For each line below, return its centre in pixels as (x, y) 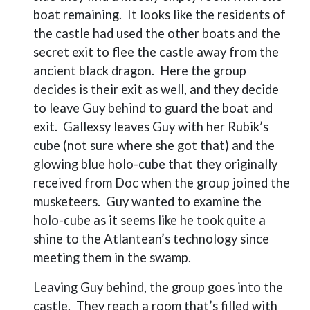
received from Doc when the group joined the (162, 183)
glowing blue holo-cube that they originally (155, 164)
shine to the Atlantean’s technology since (151, 239)
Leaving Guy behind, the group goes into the (158, 287)
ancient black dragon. (94, 71)
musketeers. (67, 201)
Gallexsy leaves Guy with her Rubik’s (166, 127)
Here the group (203, 71)
